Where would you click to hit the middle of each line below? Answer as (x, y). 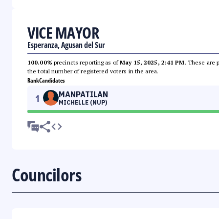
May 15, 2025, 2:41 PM (152, 63)
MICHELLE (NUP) (83, 103)
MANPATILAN (83, 95)
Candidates (52, 81)
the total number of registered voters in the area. (93, 71)
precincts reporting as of (86, 63)
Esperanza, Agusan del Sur (66, 45)
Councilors (46, 175)
